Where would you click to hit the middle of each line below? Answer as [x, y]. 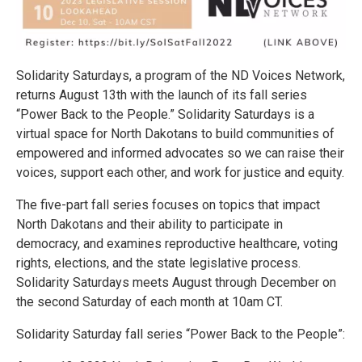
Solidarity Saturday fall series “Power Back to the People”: [181, 335]
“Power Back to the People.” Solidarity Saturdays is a [165, 115]
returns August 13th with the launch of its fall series [162, 95]
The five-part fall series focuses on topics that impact [168, 205]
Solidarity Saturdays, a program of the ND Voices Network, [181, 76]
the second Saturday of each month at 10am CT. [149, 302]
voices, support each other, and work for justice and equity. [180, 173]
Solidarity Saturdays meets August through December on [176, 283]
